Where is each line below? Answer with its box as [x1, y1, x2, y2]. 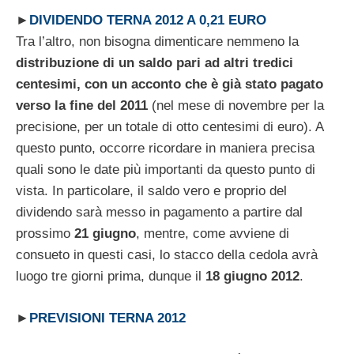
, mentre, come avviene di [136, 226, 289, 242]
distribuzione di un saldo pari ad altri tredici [16, 55, 293, 71]
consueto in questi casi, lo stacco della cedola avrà [16, 247, 318, 263]
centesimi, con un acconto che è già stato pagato [16, 77, 323, 92]
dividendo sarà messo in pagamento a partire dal [16, 205, 303, 220]
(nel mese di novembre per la [148, 98, 324, 114]
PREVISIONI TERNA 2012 [29, 310, 186, 326]
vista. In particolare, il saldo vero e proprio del [16, 183, 287, 199]
